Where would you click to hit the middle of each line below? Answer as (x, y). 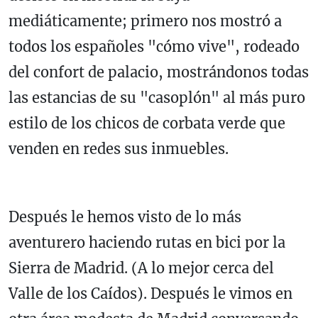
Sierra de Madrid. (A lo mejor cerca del (141, 268)
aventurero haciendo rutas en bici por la (147, 242)
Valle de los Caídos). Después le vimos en (150, 293)
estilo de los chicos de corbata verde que (147, 123)
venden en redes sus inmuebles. (119, 148)
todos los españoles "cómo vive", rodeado (154, 46)
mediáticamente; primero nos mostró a (145, 21)
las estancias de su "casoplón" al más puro (157, 97)
